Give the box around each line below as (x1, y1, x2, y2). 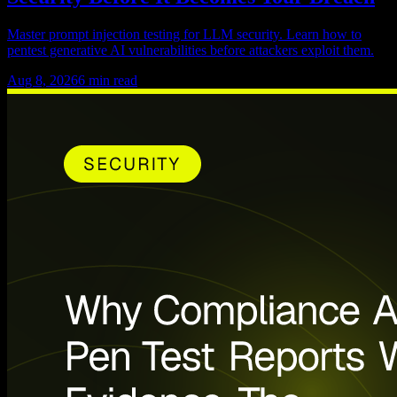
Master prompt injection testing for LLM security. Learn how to (7, 26, 362, 42)
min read (85, 72, 137, 88)
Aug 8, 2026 (7, 72, 78, 88)
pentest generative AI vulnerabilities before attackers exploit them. (7, 42, 374, 58)
